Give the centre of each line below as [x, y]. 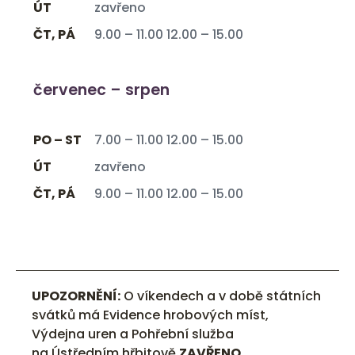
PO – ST [57, 140]
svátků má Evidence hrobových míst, [150, 315]
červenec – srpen [101, 90]
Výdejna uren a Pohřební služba [133, 334]
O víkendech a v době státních [221, 296]
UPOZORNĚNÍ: [76, 296]
